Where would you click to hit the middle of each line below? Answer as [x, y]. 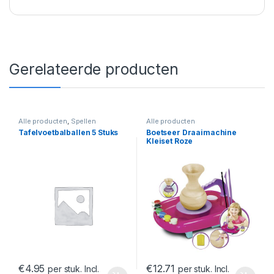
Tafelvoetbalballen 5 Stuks [68, 133]
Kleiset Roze [169, 141]
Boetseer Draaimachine [191, 133]
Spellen [83, 121]
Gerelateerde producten [94, 69]
